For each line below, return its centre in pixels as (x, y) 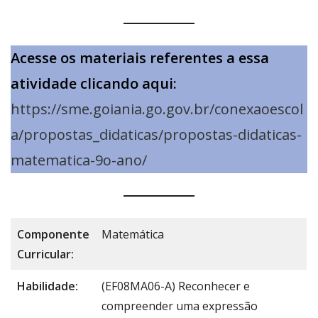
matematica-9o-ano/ (79, 160)
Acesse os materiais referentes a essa (140, 58)
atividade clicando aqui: (94, 84)
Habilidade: (48, 286)
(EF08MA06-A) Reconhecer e (176, 286)
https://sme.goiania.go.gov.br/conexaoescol (157, 109)
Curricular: (45, 254)
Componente (53, 235)
